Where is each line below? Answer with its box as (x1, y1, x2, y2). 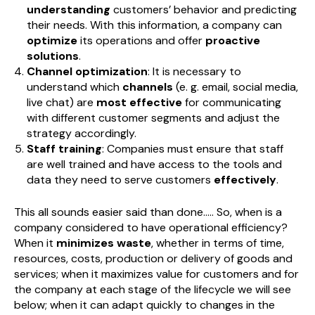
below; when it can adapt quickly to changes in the (14, 297, 275, 313)
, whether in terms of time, (151, 236, 284, 251)
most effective (96, 95, 182, 110)
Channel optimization (26, 64, 148, 79)
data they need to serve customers (26, 172, 214, 188)
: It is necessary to (147, 64, 241, 79)
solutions (26, 49, 79, 64)
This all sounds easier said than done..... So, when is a (14, 205, 282, 220)
